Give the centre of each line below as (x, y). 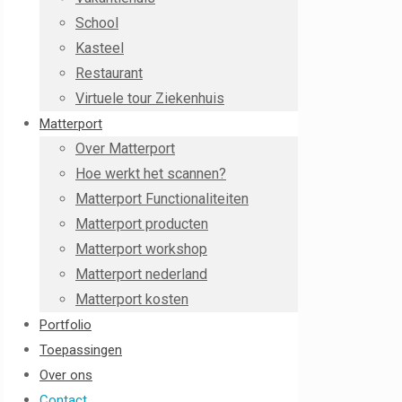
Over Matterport (125, 149)
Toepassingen (81, 350)
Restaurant (109, 73)
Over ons (66, 375)
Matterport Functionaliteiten (162, 199)
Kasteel (100, 48)
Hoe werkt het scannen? (151, 174)
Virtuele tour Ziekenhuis (150, 98)
